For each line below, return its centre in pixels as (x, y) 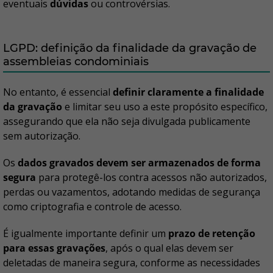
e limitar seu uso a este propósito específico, (165, 106)
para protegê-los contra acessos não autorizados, (151, 177)
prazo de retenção (212, 233)
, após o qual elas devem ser (169, 248)
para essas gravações (54, 248)
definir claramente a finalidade (188, 92)
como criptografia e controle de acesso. (92, 206)
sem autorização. (42, 136)
